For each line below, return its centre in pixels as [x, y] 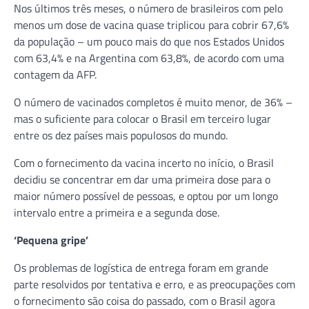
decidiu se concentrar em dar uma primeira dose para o [142, 179]
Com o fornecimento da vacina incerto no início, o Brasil [144, 162]
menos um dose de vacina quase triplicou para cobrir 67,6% [151, 24]
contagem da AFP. [55, 74]
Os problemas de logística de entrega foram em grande [141, 267]
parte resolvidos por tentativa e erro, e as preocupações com [154, 284]
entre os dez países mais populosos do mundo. [121, 135]
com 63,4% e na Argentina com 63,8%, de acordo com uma [149, 58]
